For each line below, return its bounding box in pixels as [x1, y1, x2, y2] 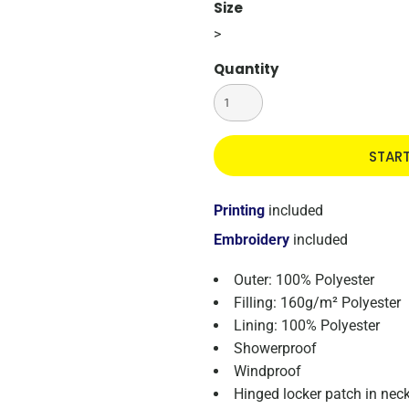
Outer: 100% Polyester [234, 271, 374, 288]
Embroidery [214, 231, 289, 248]
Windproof [234, 362, 301, 380]
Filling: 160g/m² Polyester [234, 294, 401, 311]
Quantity [214, 59, 278, 79]
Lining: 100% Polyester [234, 317, 380, 334]
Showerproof [234, 340, 317, 357]
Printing [214, 202, 265, 219]
